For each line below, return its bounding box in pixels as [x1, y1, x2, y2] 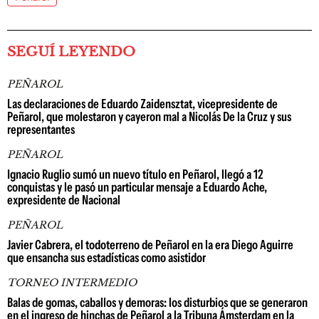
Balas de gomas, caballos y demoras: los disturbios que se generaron [7, 295, 308, 310]
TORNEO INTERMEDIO [7, 276, 137, 289]
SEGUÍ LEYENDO [7, 43, 135, 60]
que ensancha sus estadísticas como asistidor [7, 250, 206, 266]
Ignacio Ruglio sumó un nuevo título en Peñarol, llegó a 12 [7, 167, 263, 182]
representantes [7, 122, 75, 137]
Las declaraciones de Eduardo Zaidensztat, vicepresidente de [7, 96, 278, 112]
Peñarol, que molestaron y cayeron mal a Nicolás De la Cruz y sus [7, 109, 291, 125]
